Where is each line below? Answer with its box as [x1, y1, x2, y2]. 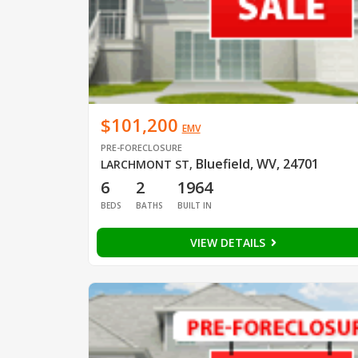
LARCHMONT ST [100, 156, 189, 172]
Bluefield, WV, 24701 [195, 154, 319, 173]
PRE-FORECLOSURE [100, 141, 182, 153]
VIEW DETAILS [189, 234, 268, 250]
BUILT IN [177, 199, 212, 211]
